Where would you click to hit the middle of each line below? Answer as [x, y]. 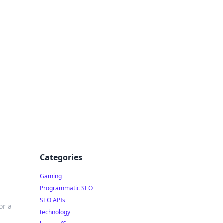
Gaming [51, 176]
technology [55, 212]
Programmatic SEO [66, 188]
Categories [61, 157]
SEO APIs [53, 200]
